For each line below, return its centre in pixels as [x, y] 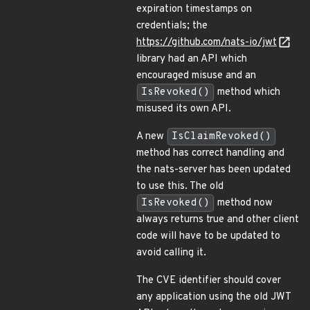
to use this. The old [180, 186]
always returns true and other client [218, 220]
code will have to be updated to [208, 236]
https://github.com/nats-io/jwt [207, 43]
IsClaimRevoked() [221, 137]
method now [244, 203]
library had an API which [192, 59]
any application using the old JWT [213, 297]
